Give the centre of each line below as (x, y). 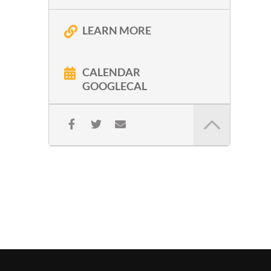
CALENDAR (111, 72)
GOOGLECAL (115, 86)
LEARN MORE (117, 31)
